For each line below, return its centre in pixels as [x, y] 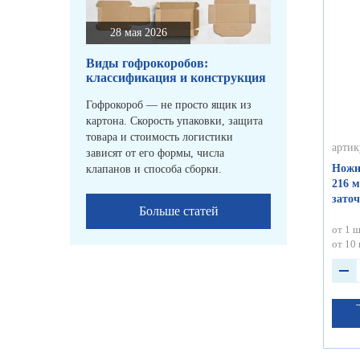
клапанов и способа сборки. [154, 170]
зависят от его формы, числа [155, 153]
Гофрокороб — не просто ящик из [169, 105]
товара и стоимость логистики [160, 137]
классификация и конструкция [176, 78]
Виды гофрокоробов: [147, 63]
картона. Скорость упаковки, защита [174, 121]
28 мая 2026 [138, 33]
